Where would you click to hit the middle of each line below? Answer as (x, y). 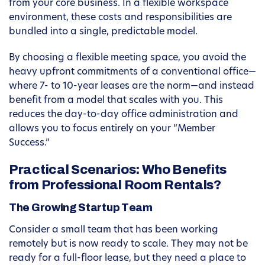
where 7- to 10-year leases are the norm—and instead (132, 87)
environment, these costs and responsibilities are (120, 18)
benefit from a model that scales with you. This (116, 101)
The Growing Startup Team (81, 208)
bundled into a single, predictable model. (103, 32)
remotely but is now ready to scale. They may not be (128, 245)
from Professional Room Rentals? (115, 185)
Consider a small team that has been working (114, 230)
